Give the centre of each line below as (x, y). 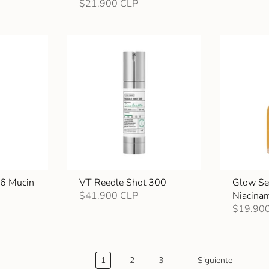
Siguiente (215, 260)
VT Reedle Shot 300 (122, 182)
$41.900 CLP (108, 195)
